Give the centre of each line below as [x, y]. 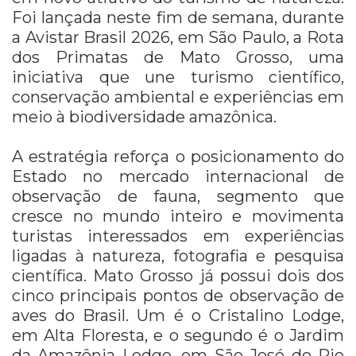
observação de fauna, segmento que [178, 196]
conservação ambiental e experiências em [178, 97]
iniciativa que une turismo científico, [178, 77]
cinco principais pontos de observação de [178, 295]
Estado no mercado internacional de [178, 176]
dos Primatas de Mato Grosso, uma [178, 57]
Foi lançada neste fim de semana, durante [178, 17]
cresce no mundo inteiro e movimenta [178, 216]
